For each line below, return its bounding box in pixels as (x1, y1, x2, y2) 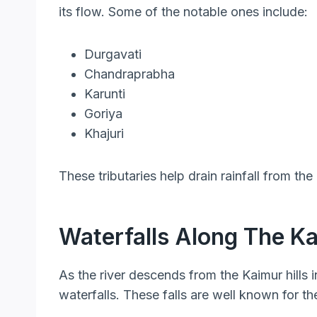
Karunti (84, 86, 125, 102)
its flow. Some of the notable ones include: (59, 4, 308, 20)
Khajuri (84, 126, 124, 142)
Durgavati (84, 47, 142, 62)
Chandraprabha (84, 67, 175, 82)
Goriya (84, 106, 122, 122)
